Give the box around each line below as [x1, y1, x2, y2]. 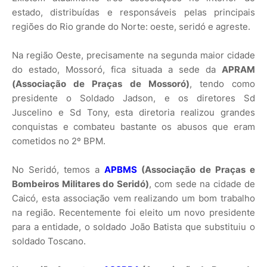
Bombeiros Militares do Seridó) [12, 178, 149, 190]
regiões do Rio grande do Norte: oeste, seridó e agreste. [12, 20, 250, 32]
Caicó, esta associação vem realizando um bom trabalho [12, 192, 255, 204]
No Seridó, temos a [12, 163, 104, 175]
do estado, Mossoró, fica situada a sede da [12, 63, 222, 75]
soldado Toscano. [12, 235, 86, 247]
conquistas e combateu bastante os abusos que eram [12, 120, 255, 132]
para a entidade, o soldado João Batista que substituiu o [12, 221, 255, 232]
